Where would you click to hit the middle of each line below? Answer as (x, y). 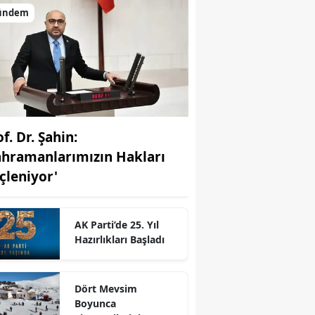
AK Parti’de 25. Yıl (116, 224)
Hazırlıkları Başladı (119, 239)
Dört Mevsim (105, 289)
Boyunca (95, 303)
